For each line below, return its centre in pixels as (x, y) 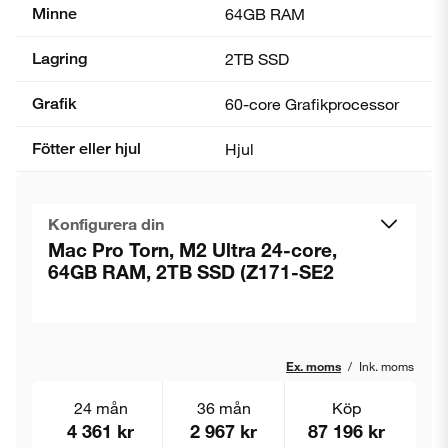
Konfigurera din (106, 223)
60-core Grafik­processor (312, 103)
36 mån (223, 407)
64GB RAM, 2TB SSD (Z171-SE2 (191, 271)
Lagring (59, 58)
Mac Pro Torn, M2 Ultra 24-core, (192, 249)
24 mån (100, 407)
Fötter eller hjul (86, 148)
